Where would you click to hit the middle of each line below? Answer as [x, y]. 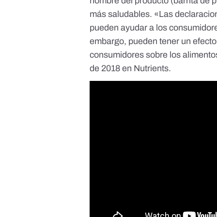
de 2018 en [112, 69]
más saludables [120, 14]
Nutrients [151, 69]
